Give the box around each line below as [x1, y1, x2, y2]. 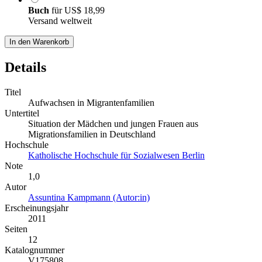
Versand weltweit [28, 15, 92, 26]
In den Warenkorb [9, 37, 69, 46]
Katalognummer [5, 244, 64, 255]
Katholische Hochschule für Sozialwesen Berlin [28, 150, 205, 160]
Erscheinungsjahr [5, 202, 68, 213]
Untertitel [5, 108, 39, 118]
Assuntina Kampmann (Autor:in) [28, 192, 150, 202]
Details [5, 59, 46, 75]
